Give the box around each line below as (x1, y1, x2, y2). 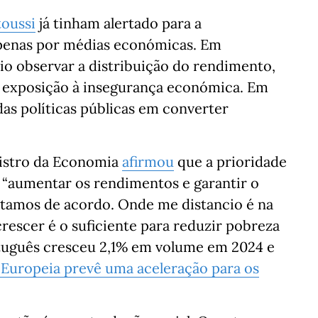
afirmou (122, 153, 174, 170)
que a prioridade (174, 153, 287, 170)
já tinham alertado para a (35, 14, 202, 32)
